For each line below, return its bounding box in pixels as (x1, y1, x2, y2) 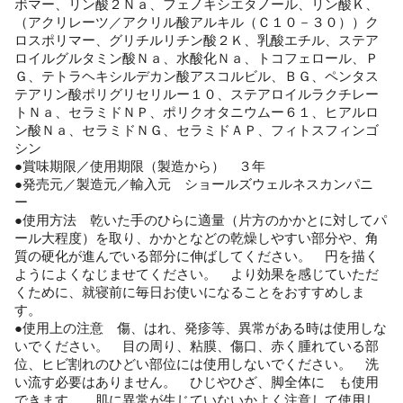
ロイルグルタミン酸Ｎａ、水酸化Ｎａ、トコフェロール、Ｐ (14, 51, 379, 67)
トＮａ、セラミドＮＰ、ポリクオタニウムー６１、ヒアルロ (14, 105, 379, 121)
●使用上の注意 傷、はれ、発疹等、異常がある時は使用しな (14, 321, 387, 336)
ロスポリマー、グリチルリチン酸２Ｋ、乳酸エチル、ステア (14, 33, 379, 49)
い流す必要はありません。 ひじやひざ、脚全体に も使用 (14, 375, 379, 390)
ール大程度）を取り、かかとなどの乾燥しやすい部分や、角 (14, 231, 379, 246)
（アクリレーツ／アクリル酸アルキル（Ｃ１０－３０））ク (14, 15, 379, 31)
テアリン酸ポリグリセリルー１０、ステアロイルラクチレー (14, 87, 379, 103)
